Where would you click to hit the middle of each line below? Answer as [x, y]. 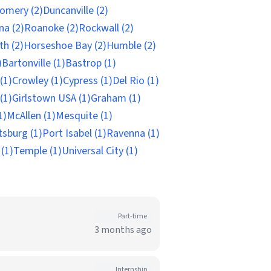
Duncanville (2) [76, 11]
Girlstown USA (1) [51, 98]
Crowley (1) [38, 81]
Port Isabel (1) [74, 133]
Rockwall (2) [106, 28]
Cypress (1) [88, 81]
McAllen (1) [31, 116]
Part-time [132, 216]
